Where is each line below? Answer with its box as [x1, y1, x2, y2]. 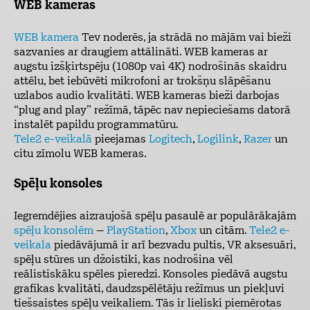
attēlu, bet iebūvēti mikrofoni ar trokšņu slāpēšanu [14, 76, 271, 87]
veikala [14, 240, 51, 251]
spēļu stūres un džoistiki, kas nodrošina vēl [14, 255, 233, 266]
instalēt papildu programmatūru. [14, 120, 179, 131]
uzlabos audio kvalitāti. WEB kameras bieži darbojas [14, 91, 280, 102]
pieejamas [92, 134, 149, 145]
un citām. [197, 226, 249, 237]
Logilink [197, 134, 239, 145]
